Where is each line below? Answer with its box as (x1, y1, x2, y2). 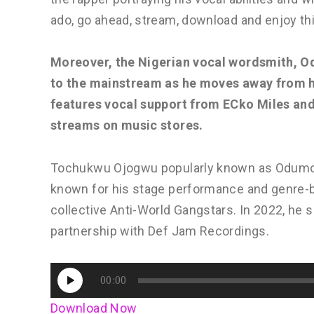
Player (50, 286, 86, 301)
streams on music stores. (50, 118, 203, 133)
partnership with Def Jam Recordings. (50, 223, 269, 238)
